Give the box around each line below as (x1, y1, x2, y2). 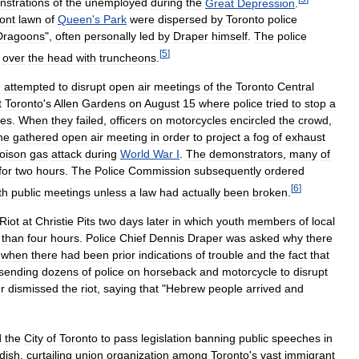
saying (103, 281, 136, 295)
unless (94, 185, 127, 199)
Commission (128, 163, 191, 177)
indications (139, 248, 192, 261)
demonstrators (209, 147, 283, 160)
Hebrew (166, 281, 205, 295)
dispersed (158, 13, 208, 26)
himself (212, 30, 248, 43)
